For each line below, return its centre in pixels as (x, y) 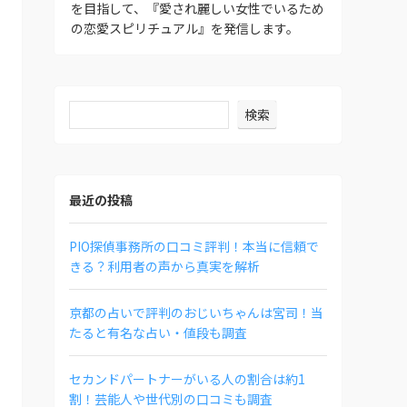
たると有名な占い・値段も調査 (158, 332)
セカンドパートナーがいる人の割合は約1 (187, 378)
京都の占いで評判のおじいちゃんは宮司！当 (196, 312)
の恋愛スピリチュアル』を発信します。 (185, 28)
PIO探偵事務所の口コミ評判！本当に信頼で (194, 246)
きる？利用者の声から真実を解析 (164, 266)
